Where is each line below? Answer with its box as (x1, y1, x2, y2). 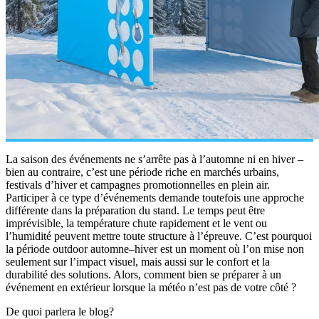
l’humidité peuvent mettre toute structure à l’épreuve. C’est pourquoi (6, 230, 312, 243)
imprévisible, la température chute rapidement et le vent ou (6, 217, 267, 230)
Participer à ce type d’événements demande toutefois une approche (6, 192, 304, 204)
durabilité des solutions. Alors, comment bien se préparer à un (6, 268, 281, 281)
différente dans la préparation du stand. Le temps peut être (6, 204, 265, 217)
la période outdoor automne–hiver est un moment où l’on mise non (6, 243, 304, 256)
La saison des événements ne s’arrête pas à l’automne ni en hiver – (6, 153, 303, 166)
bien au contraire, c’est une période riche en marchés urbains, (6, 166, 279, 179)
